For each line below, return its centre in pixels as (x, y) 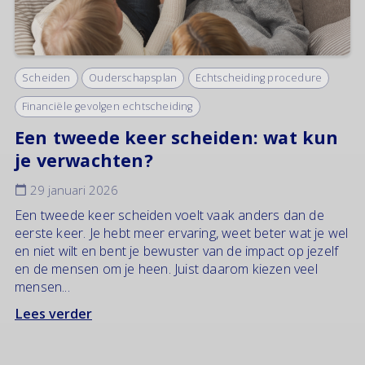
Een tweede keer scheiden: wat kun (177, 137)
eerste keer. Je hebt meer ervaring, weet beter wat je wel (182, 233)
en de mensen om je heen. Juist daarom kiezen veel (166, 268)
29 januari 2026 (73, 189)
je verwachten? (84, 160)
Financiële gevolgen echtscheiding (108, 106)
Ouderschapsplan (133, 78)
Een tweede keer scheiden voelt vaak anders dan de (169, 215)
